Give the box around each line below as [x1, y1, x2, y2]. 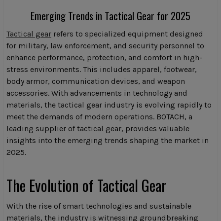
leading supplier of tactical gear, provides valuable [6, 124, 189, 134]
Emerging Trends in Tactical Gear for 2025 [31, 8, 190, 24]
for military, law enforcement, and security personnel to [6, 41, 204, 51]
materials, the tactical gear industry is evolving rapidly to [6, 100, 212, 110]
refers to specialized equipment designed [51, 29, 203, 39]
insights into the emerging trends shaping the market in [6, 136, 209, 146]
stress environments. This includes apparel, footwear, [6, 65, 197, 74]
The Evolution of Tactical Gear [6, 174, 166, 197]
